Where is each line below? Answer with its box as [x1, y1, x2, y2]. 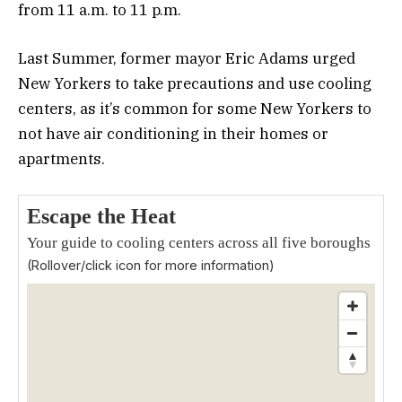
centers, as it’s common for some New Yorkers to [18, 99, 371, 119]
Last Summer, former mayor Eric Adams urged [18, 48, 355, 69]
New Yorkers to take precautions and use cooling [18, 74, 371, 94]
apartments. [18, 149, 109, 170]
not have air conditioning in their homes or [18, 124, 328, 144]
